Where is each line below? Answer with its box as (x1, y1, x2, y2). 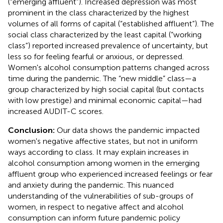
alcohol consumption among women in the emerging (8, 158, 200, 168)
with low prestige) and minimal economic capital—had (8, 95, 202, 105)
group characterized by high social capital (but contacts (8, 84, 204, 94)
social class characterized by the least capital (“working (8, 29, 202, 39)
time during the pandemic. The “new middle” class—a (8, 73, 196, 83)
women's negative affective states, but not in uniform (8, 136, 198, 146)
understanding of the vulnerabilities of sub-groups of (8, 191, 193, 201)
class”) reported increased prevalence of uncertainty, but (8, 40, 208, 50)
